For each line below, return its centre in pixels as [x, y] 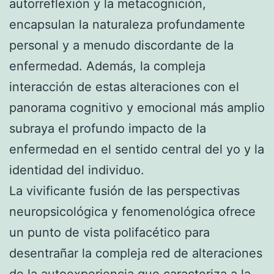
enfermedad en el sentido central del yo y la [137, 149]
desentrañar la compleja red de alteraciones [136, 253]
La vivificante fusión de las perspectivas [124, 191]
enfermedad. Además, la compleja [107, 66]
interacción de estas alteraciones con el [124, 87]
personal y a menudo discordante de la [121, 45]
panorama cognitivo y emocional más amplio [137, 107]
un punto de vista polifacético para [109, 232]
